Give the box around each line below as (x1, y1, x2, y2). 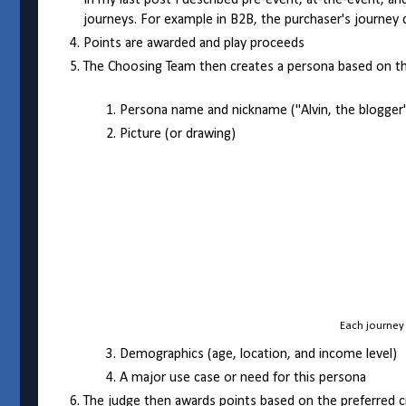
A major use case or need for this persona (120, 371, 366, 386)
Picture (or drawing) (120, 127, 236, 142)
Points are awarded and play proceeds (83, 36, 308, 52)
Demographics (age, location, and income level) (120, 347, 397, 362)
